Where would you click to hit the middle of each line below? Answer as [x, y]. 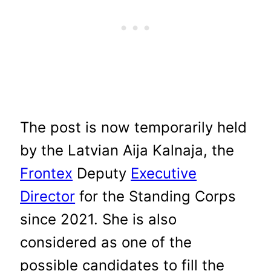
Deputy [102, 173]
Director [48, 196]
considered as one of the [106, 242]
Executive [164, 173]
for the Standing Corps [156, 196]
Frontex [47, 173]
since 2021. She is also [99, 219]
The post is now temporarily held [134, 127]
